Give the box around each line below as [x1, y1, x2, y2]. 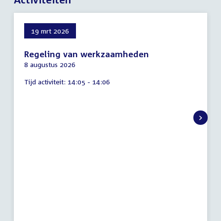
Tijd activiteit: [24, 77, 66, 86]
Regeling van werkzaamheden [24, 49, 149, 60]
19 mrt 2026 [31, 27, 69, 36]
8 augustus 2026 [24, 60, 75, 69]
